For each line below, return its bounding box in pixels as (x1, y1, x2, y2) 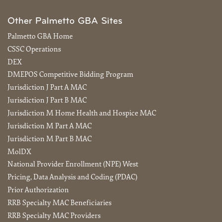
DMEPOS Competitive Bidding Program (7, 71, 133, 79)
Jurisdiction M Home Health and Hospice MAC (7, 110, 156, 117)
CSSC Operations (7, 46, 61, 54)
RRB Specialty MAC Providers (7, 212, 101, 220)
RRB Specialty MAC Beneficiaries (7, 199, 111, 207)
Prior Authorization (7, 187, 69, 195)
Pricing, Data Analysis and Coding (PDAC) (7, 174, 137, 182)
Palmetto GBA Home (7, 33, 73, 41)
